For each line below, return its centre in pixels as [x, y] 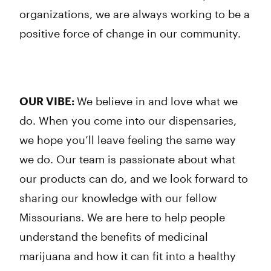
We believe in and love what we [157, 101]
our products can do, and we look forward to [134, 178]
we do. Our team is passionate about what [127, 159]
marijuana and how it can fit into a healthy [128, 256]
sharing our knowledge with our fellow [118, 198]
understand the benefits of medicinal [114, 237]
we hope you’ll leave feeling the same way [128, 140]
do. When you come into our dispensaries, [128, 120]
